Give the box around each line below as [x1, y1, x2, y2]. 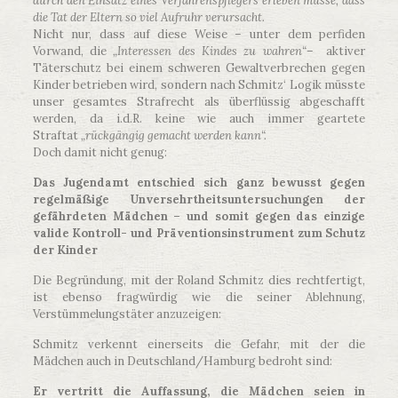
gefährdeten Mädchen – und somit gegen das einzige [32, 209, 366, 224]
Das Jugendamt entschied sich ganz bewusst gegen [32, 175, 366, 190]
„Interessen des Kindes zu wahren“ [113, 44, 306, 59]
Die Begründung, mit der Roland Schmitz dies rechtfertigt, [32, 273, 366, 288]
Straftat [32, 128, 81, 143]
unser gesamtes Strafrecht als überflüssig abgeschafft [32, 94, 366, 109]
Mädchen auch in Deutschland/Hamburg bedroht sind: [32, 354, 332, 369]
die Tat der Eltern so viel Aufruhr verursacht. [32, 10, 265, 25]
